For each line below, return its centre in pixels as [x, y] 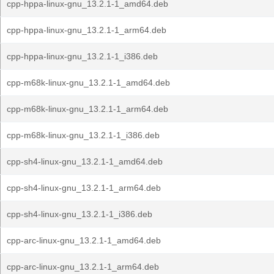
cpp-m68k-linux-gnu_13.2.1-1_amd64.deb [88, 83]
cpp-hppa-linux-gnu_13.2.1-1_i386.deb [82, 56]
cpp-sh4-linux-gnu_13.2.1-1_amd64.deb [85, 161]
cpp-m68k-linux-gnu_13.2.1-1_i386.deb [83, 135]
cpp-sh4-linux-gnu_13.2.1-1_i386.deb [80, 214]
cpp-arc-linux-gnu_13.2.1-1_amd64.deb [84, 240]
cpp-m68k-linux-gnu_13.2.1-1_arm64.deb [87, 109]
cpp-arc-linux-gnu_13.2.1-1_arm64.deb [83, 267]
